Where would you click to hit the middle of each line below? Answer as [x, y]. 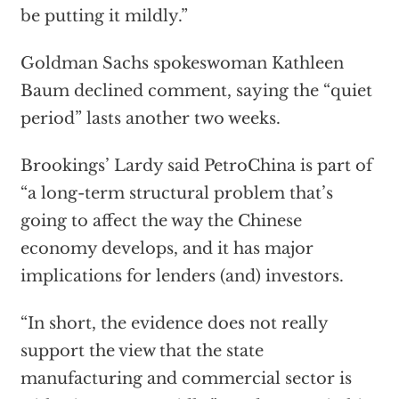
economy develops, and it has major [167, 248]
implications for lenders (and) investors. [182, 276]
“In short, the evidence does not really [174, 323]
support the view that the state [142, 351]
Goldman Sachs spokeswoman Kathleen [182, 63]
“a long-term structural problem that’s [176, 193]
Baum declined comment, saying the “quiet [196, 91]
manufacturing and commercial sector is [186, 379]
